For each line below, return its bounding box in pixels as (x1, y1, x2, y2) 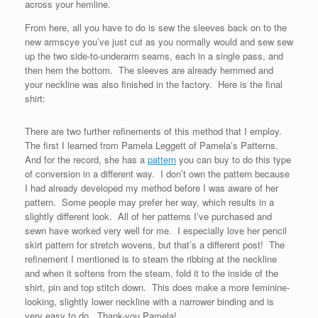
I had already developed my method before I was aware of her (25, 181, 278, 194)
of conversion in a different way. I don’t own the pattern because (25, 167, 290, 180)
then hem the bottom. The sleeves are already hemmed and (25, 63, 273, 77)
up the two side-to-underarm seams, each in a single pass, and (25, 49, 283, 62)
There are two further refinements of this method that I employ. (25, 124, 285, 138)
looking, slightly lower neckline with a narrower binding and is (25, 295, 274, 308)
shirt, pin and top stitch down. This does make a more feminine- (25, 280, 290, 294)
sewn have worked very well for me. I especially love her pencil (25, 224, 287, 237)
